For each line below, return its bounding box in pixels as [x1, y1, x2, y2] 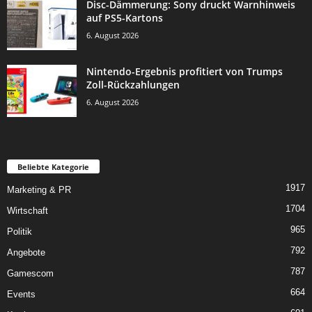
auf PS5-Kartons [86, 11, 163, 25]
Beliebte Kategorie [17, 162, 89, 173]
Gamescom [7, 268, 54, 279]
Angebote [7, 247, 45, 258]
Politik [7, 226, 32, 237]
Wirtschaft [7, 205, 48, 217]
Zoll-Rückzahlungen [86, 78, 180, 92]
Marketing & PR [7, 185, 71, 196]
